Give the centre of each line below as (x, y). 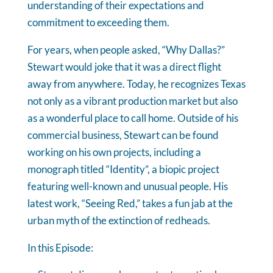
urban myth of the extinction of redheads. (119, 220)
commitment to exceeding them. (98, 22)
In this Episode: (60, 247)
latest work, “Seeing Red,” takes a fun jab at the (130, 203)
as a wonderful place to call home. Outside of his (133, 118)
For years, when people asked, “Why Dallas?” (126, 49)
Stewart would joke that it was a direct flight (124, 66)
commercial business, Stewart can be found (123, 135)
